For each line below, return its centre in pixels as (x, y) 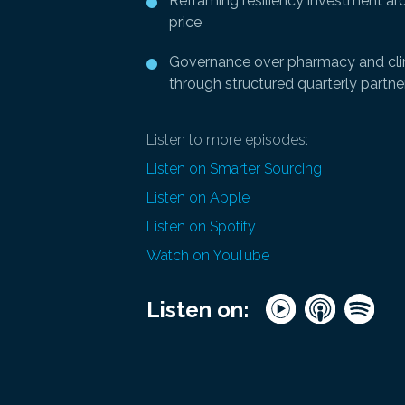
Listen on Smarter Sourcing (234, 168)
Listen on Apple (198, 197)
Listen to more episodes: (227, 139)
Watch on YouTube (207, 255)
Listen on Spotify (201, 226)
